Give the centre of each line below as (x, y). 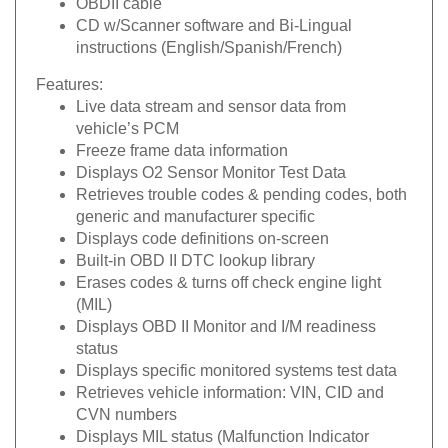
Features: (69, 76)
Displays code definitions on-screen (202, 230)
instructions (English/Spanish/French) (209, 39)
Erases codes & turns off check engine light (228, 274)
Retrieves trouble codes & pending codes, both (241, 186)
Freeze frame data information (182, 142)
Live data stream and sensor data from (211, 98)
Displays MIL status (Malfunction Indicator (222, 428)
